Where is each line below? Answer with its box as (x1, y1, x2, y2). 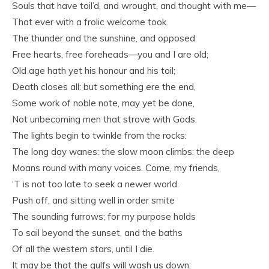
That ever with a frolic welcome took (12, 16, 166, 28)
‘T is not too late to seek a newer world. (12, 178, 179, 190)
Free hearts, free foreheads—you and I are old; (12, 49, 208, 60)
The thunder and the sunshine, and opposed (12, 32, 195, 44)
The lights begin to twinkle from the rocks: (12, 130, 187, 141)
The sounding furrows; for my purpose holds (12, 211, 196, 222)
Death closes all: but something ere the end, (12, 81, 196, 92)
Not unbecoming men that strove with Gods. (12, 113, 197, 125)
